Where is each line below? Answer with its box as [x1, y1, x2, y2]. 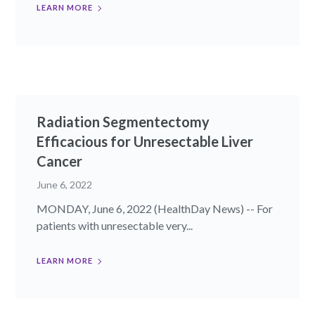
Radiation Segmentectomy [37, 113, 210, 131]
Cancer [37, 153, 83, 170]
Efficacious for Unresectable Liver [37, 133, 254, 150]
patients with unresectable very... [37, 219, 193, 233]
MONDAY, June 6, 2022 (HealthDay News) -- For [37, 202, 274, 216]
